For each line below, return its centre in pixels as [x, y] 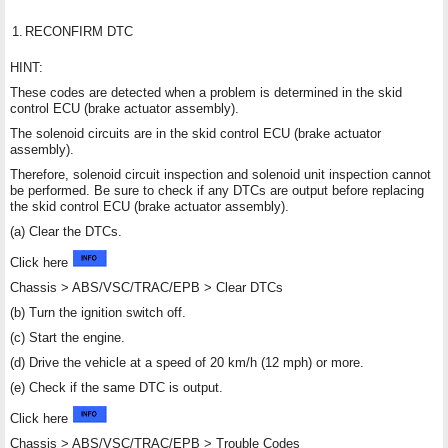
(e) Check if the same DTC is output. [116, 387]
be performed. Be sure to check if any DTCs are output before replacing [217, 190]
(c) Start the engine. [67, 337]
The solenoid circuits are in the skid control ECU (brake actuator [195, 133]
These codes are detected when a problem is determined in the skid [206, 92]
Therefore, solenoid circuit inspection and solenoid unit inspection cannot [220, 174]
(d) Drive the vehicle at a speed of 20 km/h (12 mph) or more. [187, 362]
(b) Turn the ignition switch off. [98, 312]
